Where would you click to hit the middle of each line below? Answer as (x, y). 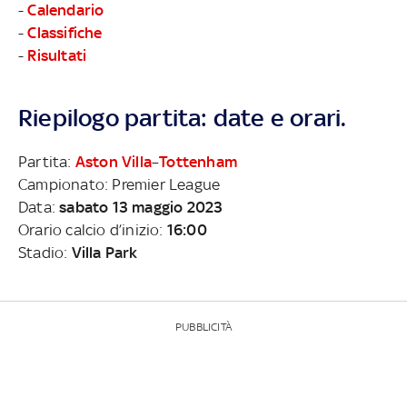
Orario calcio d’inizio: (93, 229)
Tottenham (199, 161)
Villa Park (104, 252)
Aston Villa (114, 161)
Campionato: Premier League (119, 184)
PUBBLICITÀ (203, 327)
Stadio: (45, 252)
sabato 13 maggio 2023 (141, 207)
